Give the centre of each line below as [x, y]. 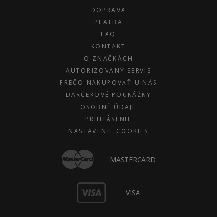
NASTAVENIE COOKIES [108, 131]
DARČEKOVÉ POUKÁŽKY [108, 95]
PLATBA [108, 22]
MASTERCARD [133, 160]
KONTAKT [108, 46]
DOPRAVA [108, 10]
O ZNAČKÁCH [108, 58]
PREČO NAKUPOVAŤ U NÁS [108, 83]
